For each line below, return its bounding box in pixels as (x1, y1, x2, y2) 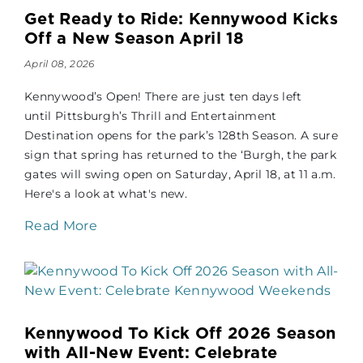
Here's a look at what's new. (24, 186, 187, 202)
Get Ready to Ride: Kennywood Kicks (24, 7, 338, 31)
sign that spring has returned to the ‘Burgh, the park (24, 147, 336, 163)
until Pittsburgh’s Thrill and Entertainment (24, 109, 277, 124)
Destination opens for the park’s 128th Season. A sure (24, 128, 338, 143)
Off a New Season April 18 (24, 27, 245, 50)
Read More (24, 218, 101, 234)
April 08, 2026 (24, 58, 95, 70)
